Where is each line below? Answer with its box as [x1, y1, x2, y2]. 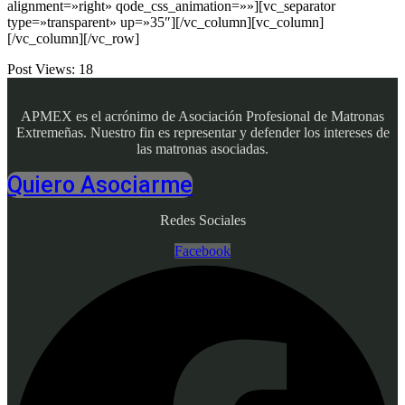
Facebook [174, 242, 231, 259]
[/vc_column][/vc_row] [7, 30, 139, 46]
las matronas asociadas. [137, 140, 268, 156]
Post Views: [7, 61, 75, 77]
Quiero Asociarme [7, 171, 193, 198]
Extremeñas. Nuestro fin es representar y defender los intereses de [15, 124, 390, 140]
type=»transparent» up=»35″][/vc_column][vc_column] [7, 14, 324, 30]
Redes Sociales [159, 212, 246, 228]
